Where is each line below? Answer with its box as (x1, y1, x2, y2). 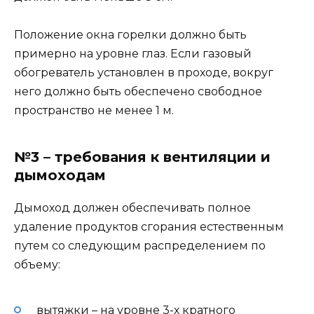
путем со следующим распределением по (14, 238, 266, 252)
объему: (14, 257, 60, 271)
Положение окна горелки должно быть (14, 27, 247, 41)
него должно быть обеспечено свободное (14, 84, 262, 98)
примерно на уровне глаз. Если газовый (14, 46, 252, 60)
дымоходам (14, 166, 106, 184)
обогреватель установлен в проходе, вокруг (14, 65, 273, 79)
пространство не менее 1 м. (14, 103, 174, 117)
